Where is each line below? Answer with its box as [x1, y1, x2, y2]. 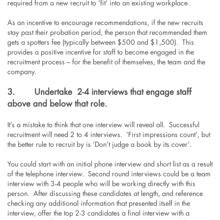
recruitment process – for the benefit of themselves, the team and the [7, 59, 205, 66]
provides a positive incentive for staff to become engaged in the [7, 49, 194, 56]
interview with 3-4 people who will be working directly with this [7, 181, 195, 188]
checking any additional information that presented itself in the [7, 200, 190, 207]
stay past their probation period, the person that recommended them [7, 29, 207, 36]
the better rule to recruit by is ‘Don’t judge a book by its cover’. [7, 141, 192, 148]
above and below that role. [7, 100, 107, 109]
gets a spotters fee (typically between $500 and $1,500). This [7, 39, 194, 46]
